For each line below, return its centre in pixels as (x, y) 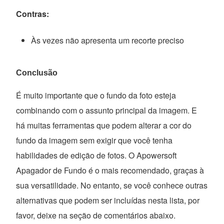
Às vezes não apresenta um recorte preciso (108, 40)
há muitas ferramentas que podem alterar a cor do (104, 125)
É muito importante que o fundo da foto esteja (96, 95)
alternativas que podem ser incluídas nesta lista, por (108, 200)
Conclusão (37, 72)
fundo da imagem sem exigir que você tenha (94, 140)
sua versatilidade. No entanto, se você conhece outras (112, 185)
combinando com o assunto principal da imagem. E (107, 110)
